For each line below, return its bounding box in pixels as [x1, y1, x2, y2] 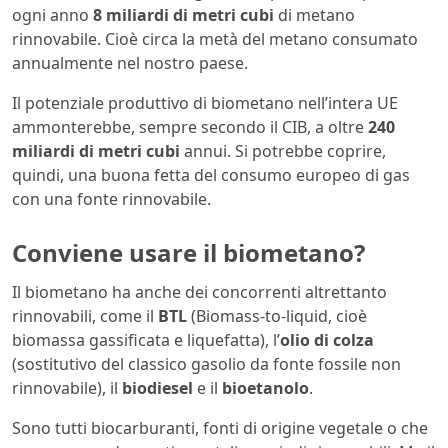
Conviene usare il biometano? [12, 235, 365, 269]
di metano [274, 3, 355, 26]
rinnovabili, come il [12, 305, 158, 328]
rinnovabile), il [12, 377, 122, 400]
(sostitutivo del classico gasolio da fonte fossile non [12, 353, 401, 376]
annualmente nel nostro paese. [12, 51, 248, 74]
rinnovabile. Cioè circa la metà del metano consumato [12, 27, 418, 50]
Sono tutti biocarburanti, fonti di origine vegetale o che [12, 417, 428, 440]
